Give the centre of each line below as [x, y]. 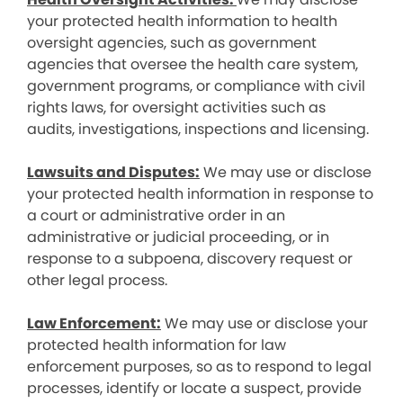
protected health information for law [157, 345]
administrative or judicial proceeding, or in [178, 237]
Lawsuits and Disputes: [113, 172]
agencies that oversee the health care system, [193, 64]
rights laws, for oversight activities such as [176, 107]
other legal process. [97, 280]
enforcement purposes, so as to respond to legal [199, 367]
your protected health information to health [182, 21]
